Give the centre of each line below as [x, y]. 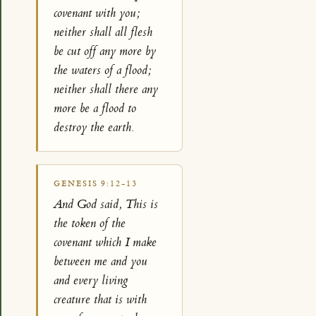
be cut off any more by [105, 51]
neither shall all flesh [103, 32]
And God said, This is [106, 205]
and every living [91, 281]
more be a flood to [95, 108]
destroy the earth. [94, 127]
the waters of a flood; [103, 70]
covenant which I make [105, 243]
